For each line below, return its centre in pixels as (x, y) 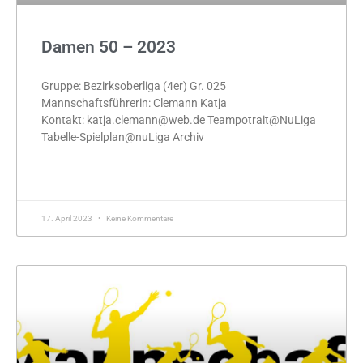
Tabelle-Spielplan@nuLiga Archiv (123, 137)
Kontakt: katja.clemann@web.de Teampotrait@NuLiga (179, 120)
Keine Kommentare (139, 218)
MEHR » (59, 176)
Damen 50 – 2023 (109, 47)
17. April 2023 (68, 218)
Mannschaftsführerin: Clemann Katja (134, 102)
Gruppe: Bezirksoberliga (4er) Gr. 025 (134, 85)
